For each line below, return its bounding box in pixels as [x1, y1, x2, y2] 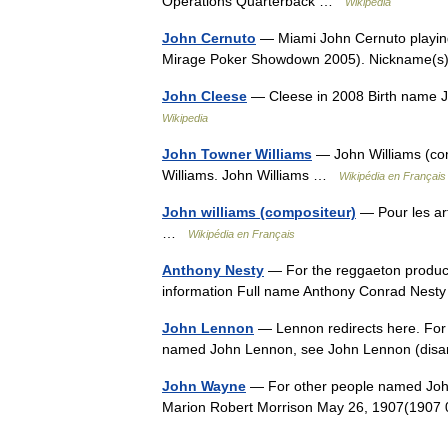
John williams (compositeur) [162, 204, 356, 220]
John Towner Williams [162, 146, 312, 162]
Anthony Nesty [162, 262, 264, 278]
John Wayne [162, 378, 246, 394]
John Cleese [162, 88, 247, 104]
